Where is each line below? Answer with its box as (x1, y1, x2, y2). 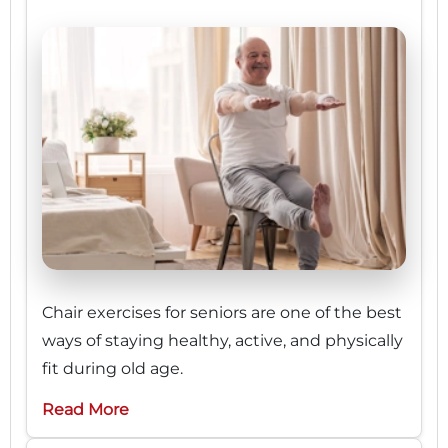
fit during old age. (42, 358, 183, 378)
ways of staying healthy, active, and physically (42, 330, 403, 350)
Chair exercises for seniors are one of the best (42, 302, 402, 322)
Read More (42, 399, 129, 419)
